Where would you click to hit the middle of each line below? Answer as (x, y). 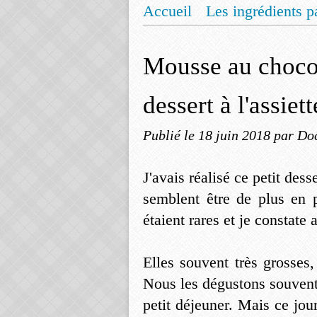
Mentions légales (211, 38)
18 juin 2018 (236, 135)
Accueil (167, 11)
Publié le (171, 135)
